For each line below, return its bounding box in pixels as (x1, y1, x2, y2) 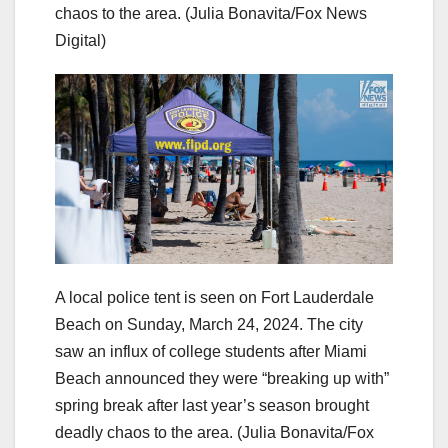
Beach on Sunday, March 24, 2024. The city (55, 316, 363, 334)
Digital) (55, 32, 106, 50)
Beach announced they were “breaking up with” (55, 370, 389, 388)
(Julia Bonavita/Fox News (185, 5, 367, 23)
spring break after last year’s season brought (55, 397, 369, 415)
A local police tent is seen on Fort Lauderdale (55, 289, 374, 307)
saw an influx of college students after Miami (55, 343, 367, 361)
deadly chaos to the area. (55, 424, 233, 442)
